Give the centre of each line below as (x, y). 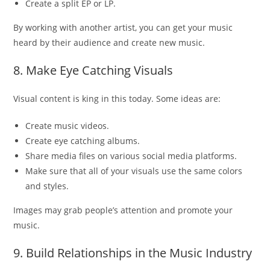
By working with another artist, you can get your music (123, 27)
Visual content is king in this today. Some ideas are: (117, 98)
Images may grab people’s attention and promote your (123, 210)
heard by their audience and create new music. (109, 42)
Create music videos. (67, 125)
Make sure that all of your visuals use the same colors (134, 171)
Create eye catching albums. (83, 140)
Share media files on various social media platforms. (131, 155)
